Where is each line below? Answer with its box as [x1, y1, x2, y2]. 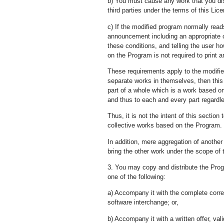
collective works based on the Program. [107, 121, 222, 129]
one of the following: [107, 173, 165, 181]
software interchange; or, [107, 198, 178, 206]
